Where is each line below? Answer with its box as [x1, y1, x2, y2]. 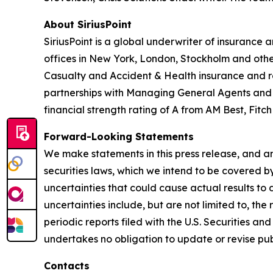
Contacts [44, 260, 90, 272]
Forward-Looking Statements [44, 130, 194, 143]
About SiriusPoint [44, 18, 132, 30]
